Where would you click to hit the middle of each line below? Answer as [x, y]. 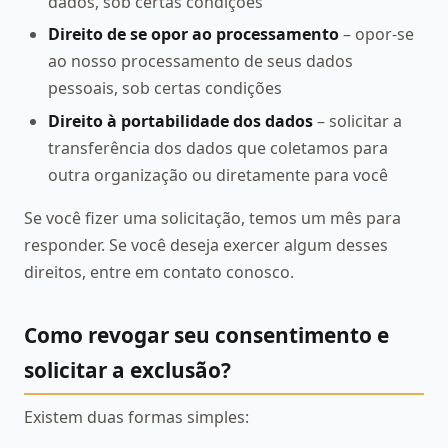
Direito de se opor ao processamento [193, 34]
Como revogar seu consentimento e [206, 334]
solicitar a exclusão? [127, 369]
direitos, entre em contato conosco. [159, 271]
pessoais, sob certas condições [165, 88]
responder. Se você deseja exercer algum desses [206, 244]
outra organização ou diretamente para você [218, 174]
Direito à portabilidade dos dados [180, 120]
